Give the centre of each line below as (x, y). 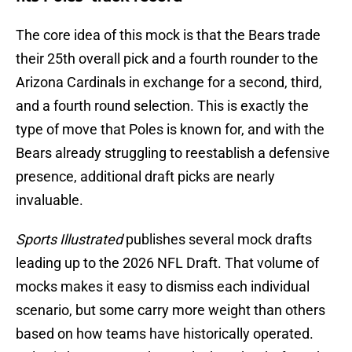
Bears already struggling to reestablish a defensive (173, 153)
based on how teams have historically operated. (165, 334)
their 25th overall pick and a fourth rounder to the (167, 59)
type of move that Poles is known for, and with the (170, 130)
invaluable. (49, 200)
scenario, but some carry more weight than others (170, 310)
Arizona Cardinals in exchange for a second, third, (169, 82)
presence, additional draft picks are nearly (145, 177)
